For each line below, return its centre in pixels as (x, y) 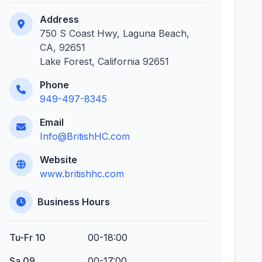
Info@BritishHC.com (85, 136)
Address (59, 19)
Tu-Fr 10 (27, 237)
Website (58, 160)
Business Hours (74, 202)
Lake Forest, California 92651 (104, 61)
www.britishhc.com (82, 174)
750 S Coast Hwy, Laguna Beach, (115, 33)
